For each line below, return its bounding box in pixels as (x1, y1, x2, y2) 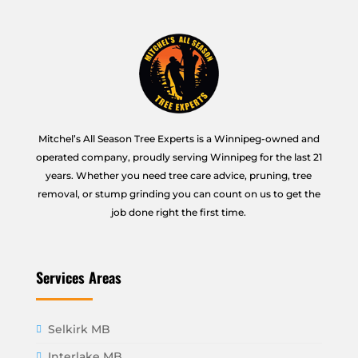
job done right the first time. (111, 206, 247, 219)
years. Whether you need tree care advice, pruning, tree (46, 169, 312, 182)
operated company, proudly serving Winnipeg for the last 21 (35, 151, 322, 164)
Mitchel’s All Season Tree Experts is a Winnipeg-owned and (38, 133, 320, 145)
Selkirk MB (47, 322, 110, 337)
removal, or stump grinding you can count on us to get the (37, 188, 320, 201)
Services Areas (35, 267, 121, 288)
